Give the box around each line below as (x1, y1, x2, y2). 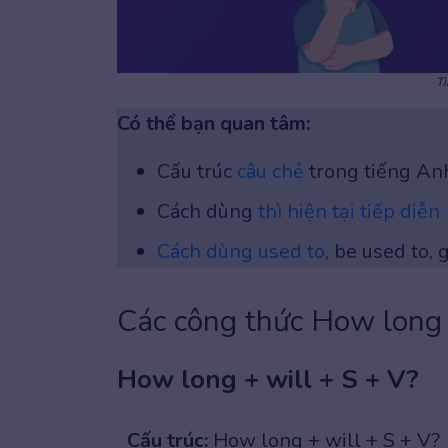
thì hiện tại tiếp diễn (258, 197, 440, 225)
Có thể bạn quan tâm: (117, 109, 310, 137)
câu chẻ (237, 157, 304, 185)
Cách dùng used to (157, 237, 325, 265)
